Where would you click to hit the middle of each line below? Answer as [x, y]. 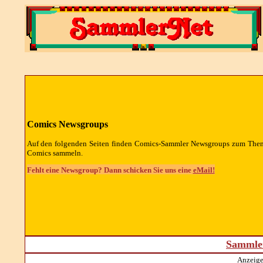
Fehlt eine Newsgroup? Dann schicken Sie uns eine [110, 170]
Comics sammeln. [55, 153]
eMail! [204, 170]
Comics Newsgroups [67, 124]
